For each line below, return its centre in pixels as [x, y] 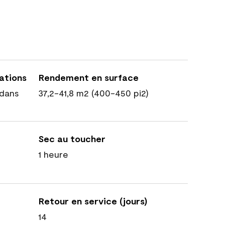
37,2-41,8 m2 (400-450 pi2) [93, 93]
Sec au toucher [72, 139]
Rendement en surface [89, 77]
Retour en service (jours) [93, 201]
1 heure [53, 154]
